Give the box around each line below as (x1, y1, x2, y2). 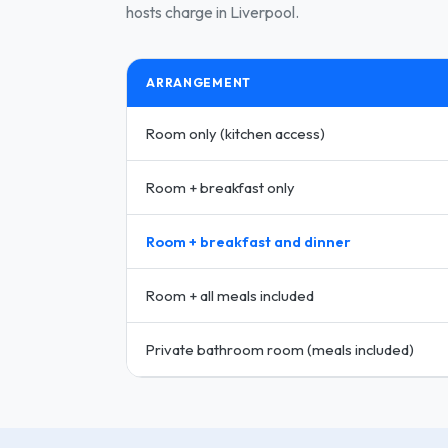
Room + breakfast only (146, 177, 296, 197)
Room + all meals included (146, 285, 315, 305)
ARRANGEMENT (146, 74, 252, 90)
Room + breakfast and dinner (146, 231, 352, 251)
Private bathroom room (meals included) (146, 339, 415, 359)
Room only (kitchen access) (146, 123, 326, 143)
